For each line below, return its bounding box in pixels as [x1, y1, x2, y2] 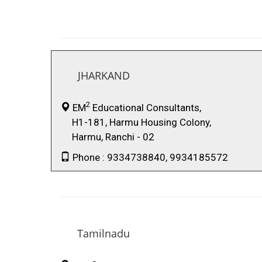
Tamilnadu [77, 226, 130, 240]
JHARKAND [78, 68, 130, 82]
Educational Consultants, [90, 101, 201, 113]
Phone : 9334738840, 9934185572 [70, 151, 228, 163]
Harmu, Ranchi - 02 [60, 130, 154, 143]
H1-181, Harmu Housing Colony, [60, 116, 211, 128]
